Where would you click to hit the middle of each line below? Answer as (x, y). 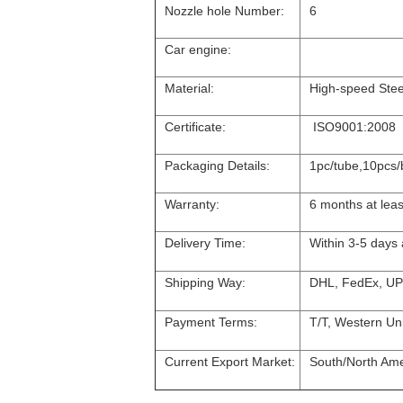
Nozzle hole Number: (224, 11)
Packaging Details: (217, 166)
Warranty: (192, 204)
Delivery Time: (205, 243)
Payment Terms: (211, 322)
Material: (189, 88)
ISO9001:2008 (353, 127)
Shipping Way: (205, 282)
